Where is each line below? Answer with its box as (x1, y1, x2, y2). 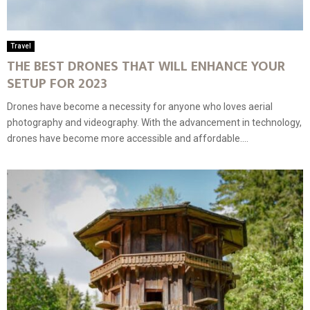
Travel (10, 42, 31, 50)
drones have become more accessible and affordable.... (7, 132, 248, 144)
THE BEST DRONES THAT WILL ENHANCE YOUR (7, 54, 285, 78)
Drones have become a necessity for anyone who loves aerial (7, 100, 273, 112)
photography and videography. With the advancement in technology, (7, 116, 302, 128)
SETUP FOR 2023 (7, 71, 107, 95)
